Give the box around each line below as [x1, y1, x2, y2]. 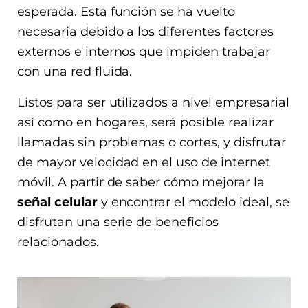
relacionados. [17, 234, 102, 250]
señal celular [17, 194, 101, 210]
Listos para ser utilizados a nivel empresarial [17, 94, 289, 110]
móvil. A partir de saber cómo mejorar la [17, 174, 265, 190]
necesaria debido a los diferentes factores [17, 23, 274, 39]
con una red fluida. [17, 63, 133, 79]
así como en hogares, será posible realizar [17, 114, 274, 130]
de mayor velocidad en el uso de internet [17, 154, 270, 170]
